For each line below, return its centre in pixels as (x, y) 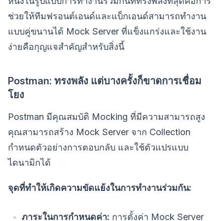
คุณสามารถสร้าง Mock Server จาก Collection (99, 132)
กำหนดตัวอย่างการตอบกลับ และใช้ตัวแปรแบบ (98, 147)
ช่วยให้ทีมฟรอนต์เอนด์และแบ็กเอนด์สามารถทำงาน (107, 16)
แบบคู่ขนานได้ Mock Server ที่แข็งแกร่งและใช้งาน (107, 31)
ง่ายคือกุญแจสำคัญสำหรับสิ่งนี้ (66, 46)
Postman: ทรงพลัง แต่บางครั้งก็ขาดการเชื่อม (105, 81)
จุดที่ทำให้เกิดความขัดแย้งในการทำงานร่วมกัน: (100, 187)
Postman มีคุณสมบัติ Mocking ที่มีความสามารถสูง (107, 116)
